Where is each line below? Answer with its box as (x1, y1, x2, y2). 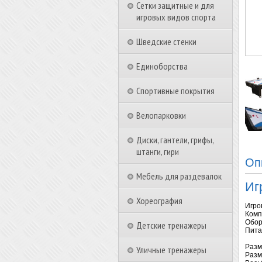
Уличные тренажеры (136, 244, 206, 256)
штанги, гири (136, 146, 179, 157)
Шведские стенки (136, 36, 196, 47)
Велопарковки (136, 109, 186, 121)
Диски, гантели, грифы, (136, 134, 213, 146)
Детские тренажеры (136, 219, 206, 231)
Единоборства (136, 60, 188, 72)
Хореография (136, 195, 182, 206)
